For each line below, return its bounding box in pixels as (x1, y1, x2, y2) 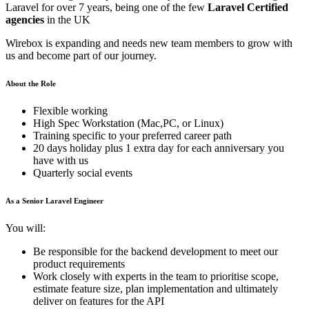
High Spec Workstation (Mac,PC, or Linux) (33, 117, 223, 129)
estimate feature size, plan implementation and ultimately (33, 282, 278, 295)
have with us (33, 154, 88, 166)
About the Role (6, 79, 56, 88)
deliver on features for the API (33, 295, 164, 307)
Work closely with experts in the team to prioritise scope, (33, 270, 279, 282)
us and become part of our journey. (6, 49, 157, 61)
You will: (6, 221, 46, 234)
